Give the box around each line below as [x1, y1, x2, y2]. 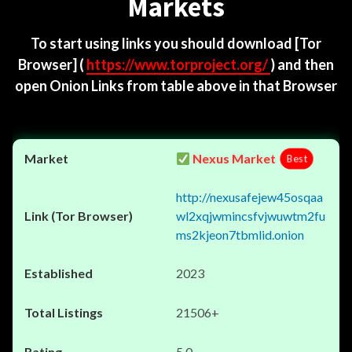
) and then [270, 56, 334, 73]
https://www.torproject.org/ [86, 56, 270, 73]
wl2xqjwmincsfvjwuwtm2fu [176, 208, 325, 223]
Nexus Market [190, 151, 277, 166]
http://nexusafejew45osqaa [176, 189, 323, 204]
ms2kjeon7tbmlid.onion [176, 227, 304, 242]
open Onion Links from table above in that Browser [15, 77, 337, 94]
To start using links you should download [31, 35, 295, 52]
